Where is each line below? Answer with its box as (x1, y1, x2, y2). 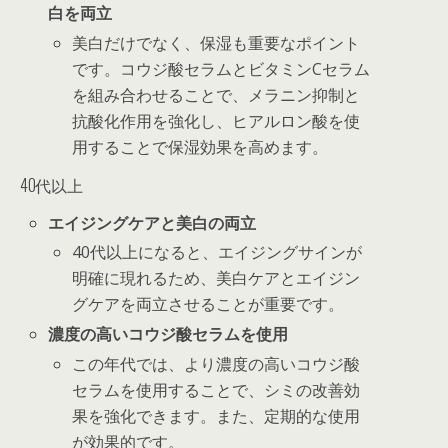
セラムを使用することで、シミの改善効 (72, 378, 361, 401)
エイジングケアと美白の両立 (48, 211, 257, 234)
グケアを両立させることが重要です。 (72, 293, 345, 316)
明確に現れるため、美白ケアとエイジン (72, 267, 361, 290)
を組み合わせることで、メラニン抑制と (72, 83, 361, 106)
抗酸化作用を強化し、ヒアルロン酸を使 (72, 109, 361, 132)
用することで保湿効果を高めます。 (72, 135, 329, 158)
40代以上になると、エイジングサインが (72, 241, 363, 264)
